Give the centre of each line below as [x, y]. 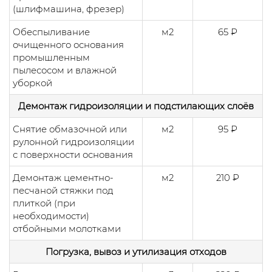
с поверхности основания [73, 154]
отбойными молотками [67, 228]
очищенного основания [68, 44]
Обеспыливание [51, 32]
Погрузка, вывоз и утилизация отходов [136, 251]
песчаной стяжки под [63, 190]
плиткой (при [44, 203]
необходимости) [51, 216]
